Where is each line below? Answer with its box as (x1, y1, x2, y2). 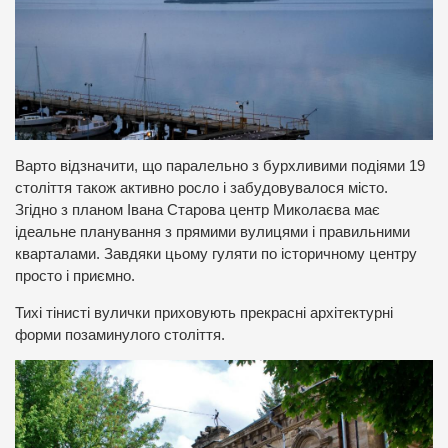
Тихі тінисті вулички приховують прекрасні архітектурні (15, 304, 393, 321)
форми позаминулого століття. (15, 326, 225, 343)
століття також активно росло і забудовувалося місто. (15, 180, 388, 197)
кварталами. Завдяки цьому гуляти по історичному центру (15, 246, 417, 263)
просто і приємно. (15, 268, 135, 285)
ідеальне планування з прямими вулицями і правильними (15, 224, 410, 241)
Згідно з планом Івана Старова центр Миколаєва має (15, 202, 380, 219)
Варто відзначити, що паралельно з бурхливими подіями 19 (15, 158, 425, 175)
